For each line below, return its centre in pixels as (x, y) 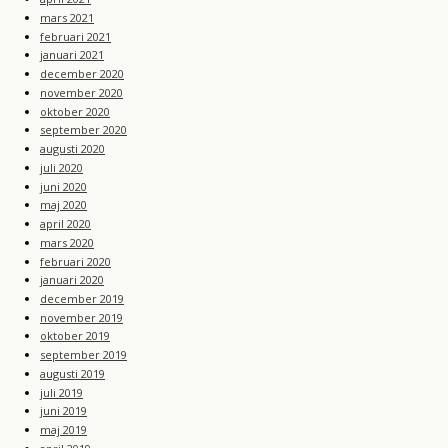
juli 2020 (61, 167)
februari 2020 (75, 261)
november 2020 (81, 92)
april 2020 (65, 224)
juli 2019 (61, 392)
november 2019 (81, 317)
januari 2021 (72, 55)
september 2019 (83, 355)
